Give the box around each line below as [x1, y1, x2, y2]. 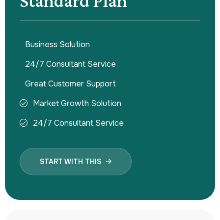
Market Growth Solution [33, 98, 121, 109]
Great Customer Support [25, 78, 116, 89]
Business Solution [25, 39, 90, 50]
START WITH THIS [40, 157, 101, 166]
